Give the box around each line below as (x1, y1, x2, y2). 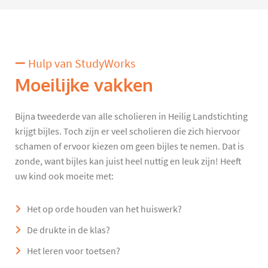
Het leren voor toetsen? (27, 245, 120, 257)
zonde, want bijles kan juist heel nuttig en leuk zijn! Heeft (15, 155, 242, 167)
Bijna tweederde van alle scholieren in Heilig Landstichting (15, 110, 248, 123)
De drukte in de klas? (27, 224, 110, 236)
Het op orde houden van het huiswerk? (27, 203, 182, 215)
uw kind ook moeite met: (15, 170, 114, 182)
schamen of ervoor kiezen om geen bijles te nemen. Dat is (15, 140, 244, 153)
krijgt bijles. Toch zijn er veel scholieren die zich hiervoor (15, 125, 240, 138)
